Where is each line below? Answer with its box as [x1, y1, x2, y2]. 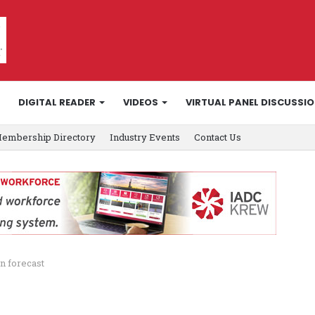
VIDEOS [123, 95, 158, 109]
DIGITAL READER [18, 95, 96, 109]
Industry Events [110, 130, 180, 143]
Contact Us [194, 130, 241, 143]
